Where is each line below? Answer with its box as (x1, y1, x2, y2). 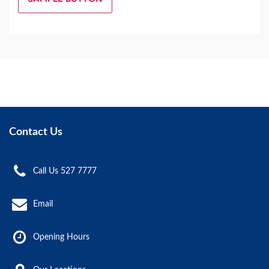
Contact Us (9, 127, 62, 138)
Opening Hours (33, 233, 89, 242)
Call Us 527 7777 (33, 167, 97, 176)
